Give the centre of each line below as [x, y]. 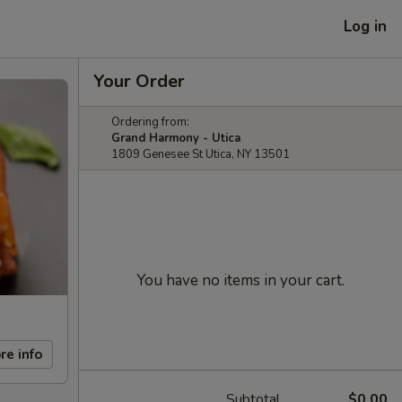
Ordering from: [150, 122]
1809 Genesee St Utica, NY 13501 [201, 154]
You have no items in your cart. [240, 280]
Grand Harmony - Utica [176, 138]
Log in [365, 26]
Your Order [139, 81]
